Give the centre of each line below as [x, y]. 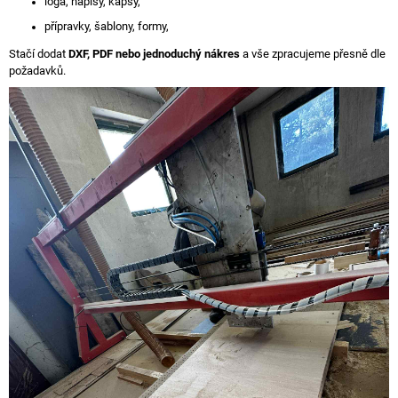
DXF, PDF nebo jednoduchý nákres [154, 53]
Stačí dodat [39, 53]
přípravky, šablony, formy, [107, 26]
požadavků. [37, 70]
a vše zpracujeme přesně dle [313, 53]
